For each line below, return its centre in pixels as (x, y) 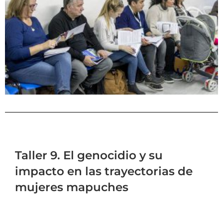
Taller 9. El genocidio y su (89, 155)
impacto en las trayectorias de (104, 171)
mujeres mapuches (72, 187)
